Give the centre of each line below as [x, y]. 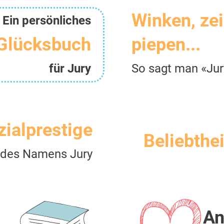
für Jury [70, 68]
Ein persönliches [47, 20]
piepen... [166, 45]
